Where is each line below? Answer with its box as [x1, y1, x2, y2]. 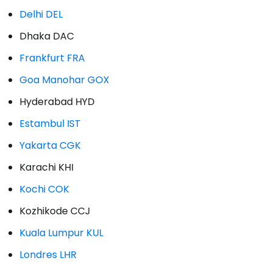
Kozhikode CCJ [19, 203, 90, 218]
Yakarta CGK [19, 138, 81, 152]
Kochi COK [19, 182, 69, 196]
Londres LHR [19, 247, 76, 262]
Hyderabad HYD [19, 94, 95, 109]
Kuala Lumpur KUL [19, 225, 103, 240]
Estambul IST [19, 116, 81, 131]
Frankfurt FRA [19, 50, 85, 65]
